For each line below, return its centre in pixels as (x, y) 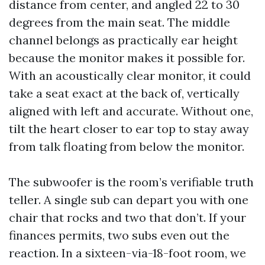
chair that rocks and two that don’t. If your (127, 217)
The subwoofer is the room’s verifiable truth (131, 182)
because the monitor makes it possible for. (127, 58)
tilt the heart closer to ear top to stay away (129, 129)
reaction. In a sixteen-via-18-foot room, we (127, 253)
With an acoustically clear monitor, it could (130, 75)
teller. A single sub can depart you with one (129, 200)
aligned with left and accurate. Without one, (131, 111)
